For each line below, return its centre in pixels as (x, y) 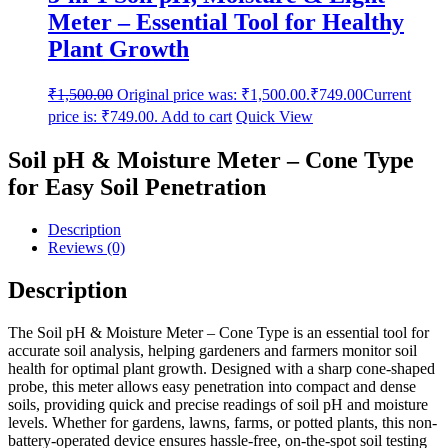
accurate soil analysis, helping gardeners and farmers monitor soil (212, 350)
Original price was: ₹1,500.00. (213, 95)
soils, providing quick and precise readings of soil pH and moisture (218, 404)
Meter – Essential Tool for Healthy (226, 22)
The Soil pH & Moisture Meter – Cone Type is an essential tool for (218, 332)
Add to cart (196, 117)
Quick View (274, 117)
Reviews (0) (86, 248)
